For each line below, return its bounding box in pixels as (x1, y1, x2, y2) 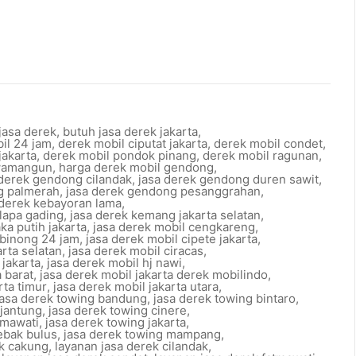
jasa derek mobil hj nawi (47, 255, 182, 270)
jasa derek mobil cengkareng (93, 219, 255, 234)
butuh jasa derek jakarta (63, 124, 198, 139)
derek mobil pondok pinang (43, 148, 196, 163)
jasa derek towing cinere (48, 303, 187, 318)
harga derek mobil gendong (59, 160, 214, 175)
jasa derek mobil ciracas (68, 243, 203, 258)
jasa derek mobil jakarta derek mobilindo (40, 267, 268, 282)
